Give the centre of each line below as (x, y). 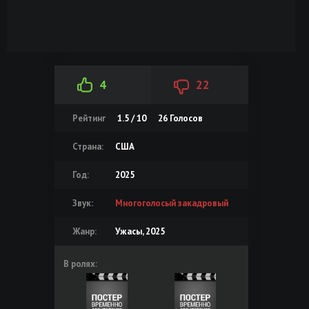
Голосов (185, 118)
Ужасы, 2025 (140, 231)
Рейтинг (89, 118)
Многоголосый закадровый (171, 203)
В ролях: (80, 263)
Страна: (88, 146)
